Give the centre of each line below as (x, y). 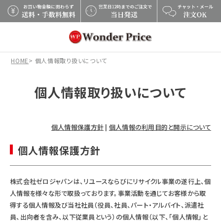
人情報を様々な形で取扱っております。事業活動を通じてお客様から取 (108, 193)
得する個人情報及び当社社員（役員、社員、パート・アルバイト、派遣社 (107, 205)
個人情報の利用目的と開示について (160, 127)
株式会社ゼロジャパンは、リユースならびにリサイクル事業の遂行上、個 (110, 181)
